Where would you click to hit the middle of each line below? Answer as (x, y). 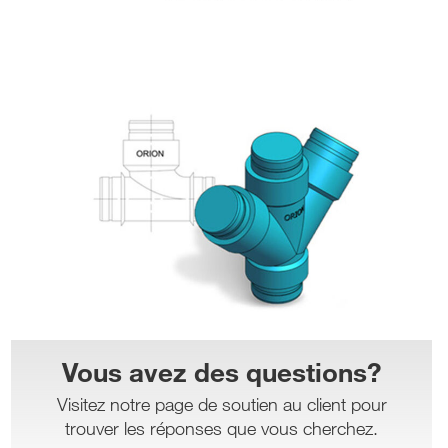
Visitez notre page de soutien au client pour (221, 404)
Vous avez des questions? (221, 372)
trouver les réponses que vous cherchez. (221, 428)
